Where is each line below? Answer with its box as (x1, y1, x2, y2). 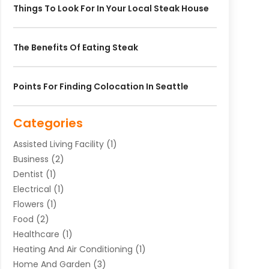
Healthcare (13, 228, 59, 240)
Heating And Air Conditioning (13, 243, 133, 255)
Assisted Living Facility (13, 138, 104, 150)
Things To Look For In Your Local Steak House (13, 2, 209, 14)
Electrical (13, 183, 51, 195)
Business (13, 153, 49, 165)
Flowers (13, 198, 44, 210)
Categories (13, 114, 83, 131)
